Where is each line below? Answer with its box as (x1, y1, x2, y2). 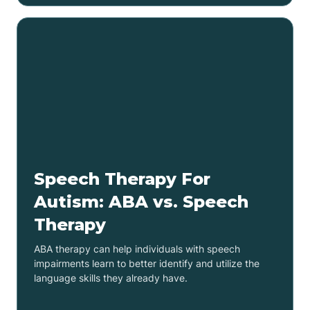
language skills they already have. (34, 271, 188, 284)
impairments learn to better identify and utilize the (34, 257, 259, 269)
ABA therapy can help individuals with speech (34, 242, 240, 255)
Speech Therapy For (34, 168, 210, 189)
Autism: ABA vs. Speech (34, 191, 248, 212)
